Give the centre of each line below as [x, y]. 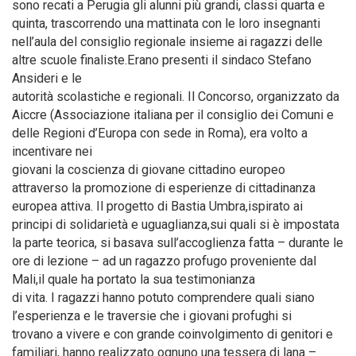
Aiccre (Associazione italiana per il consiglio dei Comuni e [173, 114]
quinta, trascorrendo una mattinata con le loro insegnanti [166, 23]
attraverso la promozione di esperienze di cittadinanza [164, 188]
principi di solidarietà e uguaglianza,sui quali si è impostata [176, 224]
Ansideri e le [47, 78]
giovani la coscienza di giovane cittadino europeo [149, 169]
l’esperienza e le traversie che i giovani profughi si [152, 315]
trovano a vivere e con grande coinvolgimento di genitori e [172, 334]
